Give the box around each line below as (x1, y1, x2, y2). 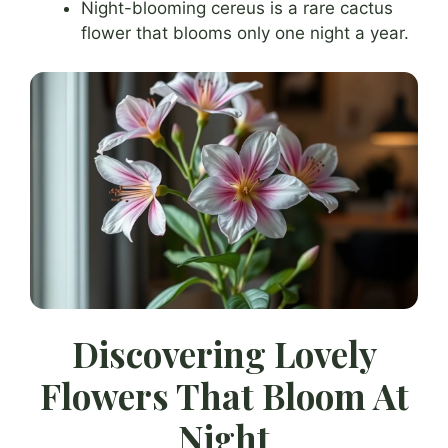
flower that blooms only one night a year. (81, 23, 409, 44)
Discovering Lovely (71, 329, 377, 377)
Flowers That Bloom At (39, 371, 409, 419)
